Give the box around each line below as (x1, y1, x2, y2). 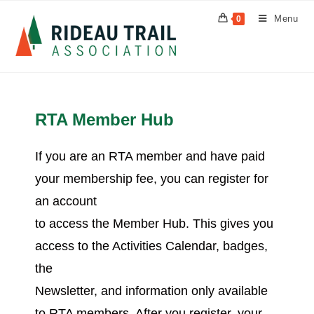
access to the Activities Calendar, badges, (35, 239, 268, 253)
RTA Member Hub (35, 110, 174, 129)
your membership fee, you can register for (35, 172, 268, 186)
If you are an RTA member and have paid (35, 149, 265, 163)
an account (35, 194, 97, 208)
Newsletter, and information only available (35, 284, 268, 298)
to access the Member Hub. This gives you (35, 217, 273, 231)
